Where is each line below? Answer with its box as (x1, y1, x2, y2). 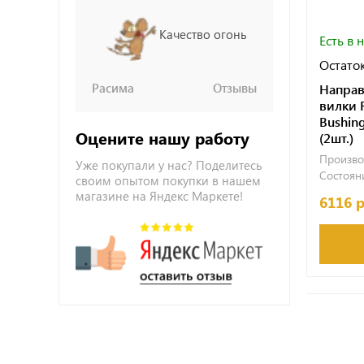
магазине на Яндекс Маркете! (76, 188, 243, 204)
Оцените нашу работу (76, 127, 249, 149)
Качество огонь (158, 25, 247, 42)
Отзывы (213, 80, 257, 96)
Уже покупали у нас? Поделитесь (76, 157, 262, 173)
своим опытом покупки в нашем (76, 172, 261, 188)
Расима (92, 80, 134, 96)
